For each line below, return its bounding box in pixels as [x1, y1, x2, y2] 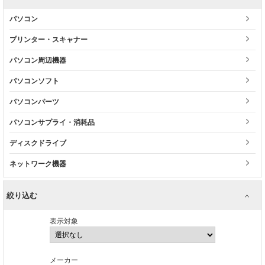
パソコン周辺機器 [9, 56, 66, 64]
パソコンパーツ [9, 98, 59, 106]
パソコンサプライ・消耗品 [9, 118, 95, 127]
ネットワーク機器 [9, 160, 66, 168]
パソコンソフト [9, 77, 59, 85]
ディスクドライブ [9, 139, 66, 147]
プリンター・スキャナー [9, 35, 88, 44]
